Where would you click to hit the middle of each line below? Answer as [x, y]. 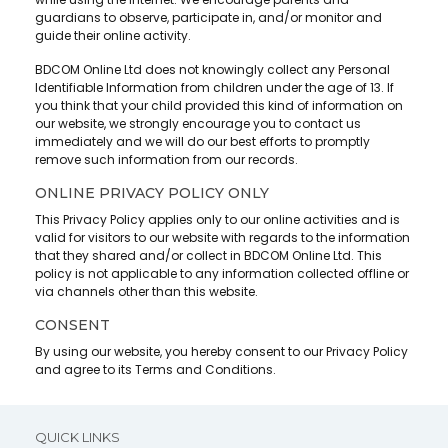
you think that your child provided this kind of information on [219, 106]
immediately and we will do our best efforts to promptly [202, 142]
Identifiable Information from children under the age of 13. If [214, 88]
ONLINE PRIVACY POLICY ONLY [152, 193]
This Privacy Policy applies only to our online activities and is [217, 220]
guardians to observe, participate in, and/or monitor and [208, 18]
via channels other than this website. [146, 292]
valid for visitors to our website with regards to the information [222, 238]
